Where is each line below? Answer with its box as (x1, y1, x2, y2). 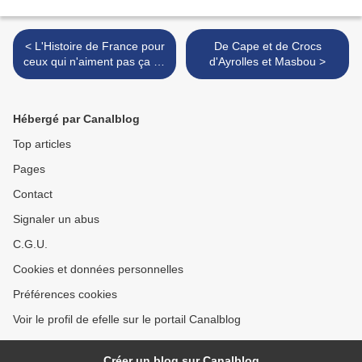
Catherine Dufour (50, 70, 139, 83)
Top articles (13, 137, 71, 150)
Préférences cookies (13, 288, 117, 301)
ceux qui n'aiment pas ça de (23, 55, 166, 68)
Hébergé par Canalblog (13, 112, 140, 125)
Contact (13, 187, 53, 200)
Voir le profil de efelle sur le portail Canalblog (13, 313, 241, 326)
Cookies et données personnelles (13, 263, 183, 276)
